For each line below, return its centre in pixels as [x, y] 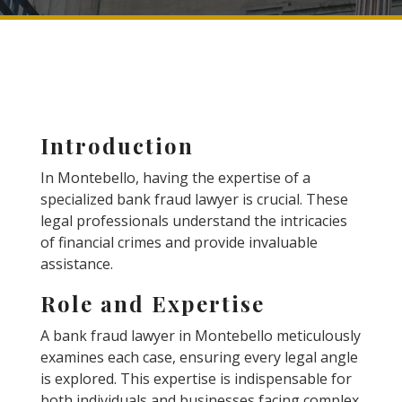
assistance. [76, 264]
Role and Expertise [152, 303]
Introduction [117, 145]
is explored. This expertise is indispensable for [196, 379]
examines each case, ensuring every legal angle [199, 357]
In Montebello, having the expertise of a [175, 178]
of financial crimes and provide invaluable [179, 242]
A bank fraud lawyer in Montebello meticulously [200, 336]
